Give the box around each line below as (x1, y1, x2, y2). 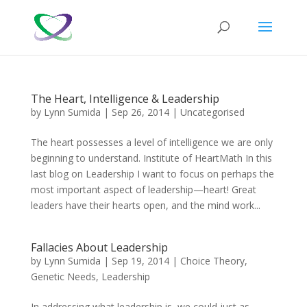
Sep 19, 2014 (111, 254, 169, 267)
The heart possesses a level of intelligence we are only (30, 136, 273, 149)
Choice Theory (180, 254, 245, 267)
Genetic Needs (30, 270, 96, 283)
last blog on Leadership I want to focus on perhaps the (30, 167, 274, 180)
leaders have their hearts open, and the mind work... (30, 199, 260, 212)
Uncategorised (180, 106, 245, 119)
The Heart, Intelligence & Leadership (30, 91, 219, 106)
